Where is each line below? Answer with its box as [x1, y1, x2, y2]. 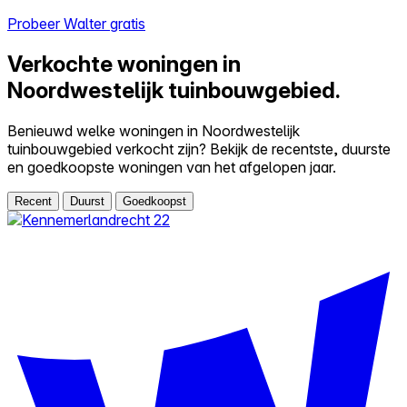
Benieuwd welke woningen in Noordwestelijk [7, 121, 300, 140]
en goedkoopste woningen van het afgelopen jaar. [7, 157, 336, 176]
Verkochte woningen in [7, 50, 241, 77]
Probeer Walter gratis [7, 14, 145, 33]
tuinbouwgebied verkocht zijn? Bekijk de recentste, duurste [7, 139, 391, 158]
